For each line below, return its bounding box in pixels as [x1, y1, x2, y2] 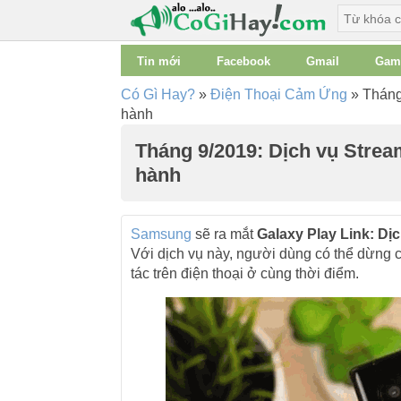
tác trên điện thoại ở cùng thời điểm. [130, 266, 359, 281]
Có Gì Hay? [120, 87, 195, 102]
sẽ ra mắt [191, 226, 257, 242]
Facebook [216, 55, 270, 68]
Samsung [130, 226, 192, 242]
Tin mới [136, 55, 181, 68]
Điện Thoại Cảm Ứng [209, 87, 347, 102]
